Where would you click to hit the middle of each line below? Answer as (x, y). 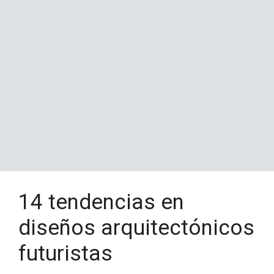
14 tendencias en (101, 202)
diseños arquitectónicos (136, 228)
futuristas (65, 253)
